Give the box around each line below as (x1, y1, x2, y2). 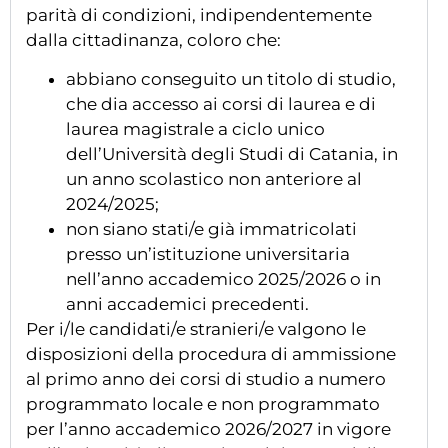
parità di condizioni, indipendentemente (26, 5, 372, 26)
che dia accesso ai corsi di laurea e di (66, 94, 376, 115)
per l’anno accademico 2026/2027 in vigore (26, 419, 391, 440)
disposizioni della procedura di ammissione (26, 344, 396, 365)
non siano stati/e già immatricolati (66, 219, 357, 240)
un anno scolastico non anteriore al (66, 169, 362, 190)
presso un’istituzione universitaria (66, 244, 350, 265)
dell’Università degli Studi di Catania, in (66, 144, 398, 165)
